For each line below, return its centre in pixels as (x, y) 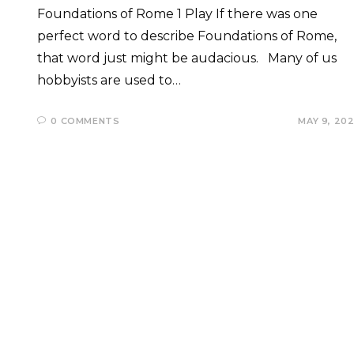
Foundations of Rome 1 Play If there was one (177, 14)
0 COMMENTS (85, 121)
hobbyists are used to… (109, 80)
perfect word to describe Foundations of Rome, (186, 36)
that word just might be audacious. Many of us (186, 58)
